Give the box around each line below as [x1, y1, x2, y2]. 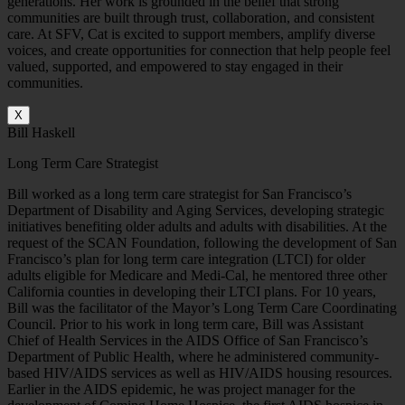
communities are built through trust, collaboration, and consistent [7, 10, 374, 26]
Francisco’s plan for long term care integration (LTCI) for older [7, 251, 365, 268]
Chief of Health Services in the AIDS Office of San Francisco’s [7, 333, 368, 349]
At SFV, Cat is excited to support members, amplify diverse [37, 26, 375, 42]
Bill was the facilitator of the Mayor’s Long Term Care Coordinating [7, 300, 397, 316]
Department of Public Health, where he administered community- [7, 349, 379, 365]
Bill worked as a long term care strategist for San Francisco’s [7, 186, 352, 202]
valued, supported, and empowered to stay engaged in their [7, 59, 343, 75]
